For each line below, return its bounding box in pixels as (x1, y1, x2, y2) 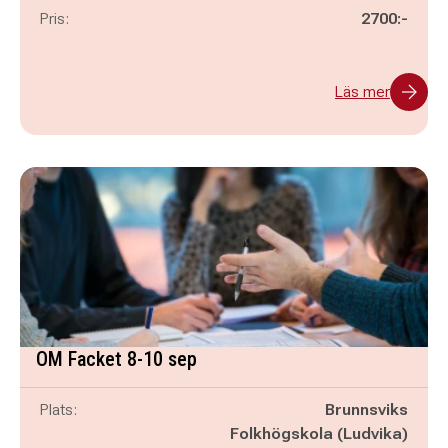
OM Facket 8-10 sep (36, 347, 197, 371)
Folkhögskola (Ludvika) (230, 424, 408, 443)
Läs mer (335, 82, 390, 101)
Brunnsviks (325, 400, 408, 419)
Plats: (40, 400, 77, 419)
